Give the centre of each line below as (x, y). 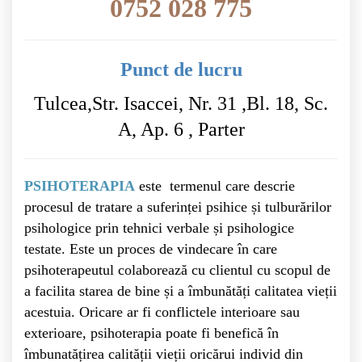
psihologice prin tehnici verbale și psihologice (159, 228)
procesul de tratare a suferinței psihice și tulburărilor (178, 207)
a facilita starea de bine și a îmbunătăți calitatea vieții (181, 291)
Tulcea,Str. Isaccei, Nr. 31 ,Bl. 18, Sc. (181, 103)
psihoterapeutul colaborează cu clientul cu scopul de (177, 270)
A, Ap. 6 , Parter (181, 129)
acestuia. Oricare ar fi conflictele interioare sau (162, 312)
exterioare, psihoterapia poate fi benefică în (152, 333)
